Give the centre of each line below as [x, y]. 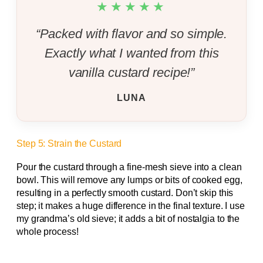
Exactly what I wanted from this [131, 53]
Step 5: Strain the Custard [69, 143]
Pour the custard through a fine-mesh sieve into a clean [129, 167]
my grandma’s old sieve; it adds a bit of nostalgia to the [128, 219]
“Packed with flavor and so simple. [131, 33]
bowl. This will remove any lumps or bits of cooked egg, [129, 180]
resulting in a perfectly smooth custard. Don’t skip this [125, 193]
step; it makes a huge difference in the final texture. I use [131, 206]
